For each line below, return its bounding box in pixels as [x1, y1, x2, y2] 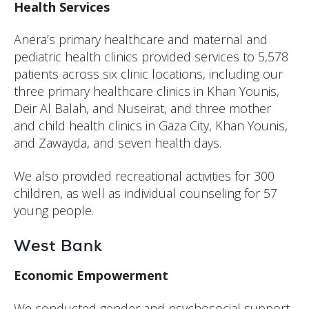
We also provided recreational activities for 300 [14, 167, 275, 184]
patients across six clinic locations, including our [14, 66, 283, 83]
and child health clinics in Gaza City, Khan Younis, [14, 117, 288, 134]
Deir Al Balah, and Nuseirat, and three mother [14, 100, 271, 117]
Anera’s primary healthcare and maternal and [14, 31, 268, 48]
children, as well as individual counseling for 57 [14, 184, 277, 201]
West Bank [14, 235, 103, 257]
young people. [14, 201, 94, 219]
